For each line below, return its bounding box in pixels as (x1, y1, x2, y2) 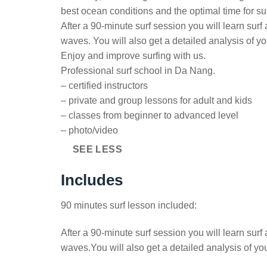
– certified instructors (61, 80, 148, 91)
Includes (61, 171, 123, 188)
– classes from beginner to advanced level (61, 110, 238, 121)
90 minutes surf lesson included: (61, 200, 197, 210)
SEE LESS (72, 144, 123, 155)
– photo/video (61, 125, 118, 136)
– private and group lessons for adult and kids (61, 95, 252, 106)
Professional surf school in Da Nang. (61, 66, 215, 76)
